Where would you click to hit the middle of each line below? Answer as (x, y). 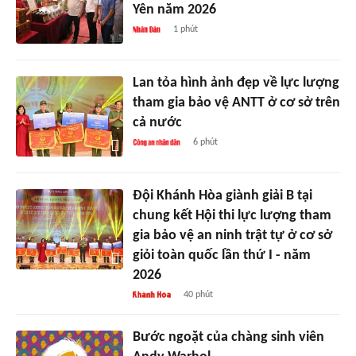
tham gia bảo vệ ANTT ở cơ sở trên (236, 103)
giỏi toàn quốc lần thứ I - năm (221, 255)
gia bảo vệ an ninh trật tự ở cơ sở (232, 235)
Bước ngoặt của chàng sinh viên (228, 337)
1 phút (185, 29)
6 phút (206, 142)
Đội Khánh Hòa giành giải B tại (222, 195)
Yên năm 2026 (174, 10)
